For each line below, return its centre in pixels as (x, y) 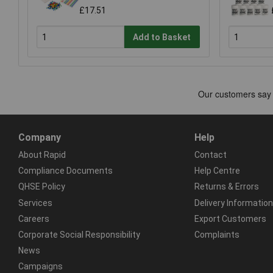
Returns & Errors (226, 187)
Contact (210, 154)
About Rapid (42, 154)
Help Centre (217, 171)
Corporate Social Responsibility (79, 234)
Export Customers (230, 218)
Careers (34, 218)
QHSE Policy (42, 187)
